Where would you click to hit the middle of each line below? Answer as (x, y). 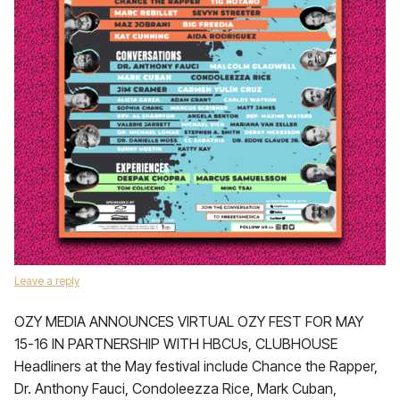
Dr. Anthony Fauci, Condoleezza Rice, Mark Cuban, (175, 388)
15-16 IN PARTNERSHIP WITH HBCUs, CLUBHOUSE (176, 344)
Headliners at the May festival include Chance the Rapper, (196, 366)
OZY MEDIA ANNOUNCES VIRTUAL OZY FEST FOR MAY (189, 321)
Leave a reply (47, 281)
